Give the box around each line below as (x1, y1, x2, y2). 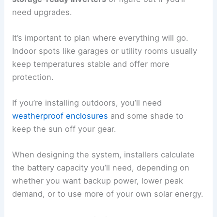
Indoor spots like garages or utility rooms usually (12, 46, 198, 56)
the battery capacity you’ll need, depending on (12, 163, 190, 173)
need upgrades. (12, 7, 73, 17)
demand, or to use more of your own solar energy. (12, 189, 204, 199)
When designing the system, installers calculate (12, 150, 195, 160)
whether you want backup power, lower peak (12, 176, 184, 186)
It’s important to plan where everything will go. (12, 32, 189, 43)
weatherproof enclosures (12, 111, 108, 121)
